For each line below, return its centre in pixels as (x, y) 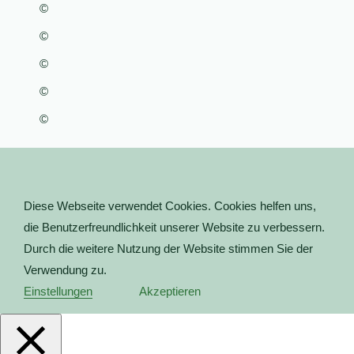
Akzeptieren (170, 291)
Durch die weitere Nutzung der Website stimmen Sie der (168, 249)
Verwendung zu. (65, 270)
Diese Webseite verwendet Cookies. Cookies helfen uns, (170, 206)
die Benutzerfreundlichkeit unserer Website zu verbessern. (174, 227)
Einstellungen (58, 291)
